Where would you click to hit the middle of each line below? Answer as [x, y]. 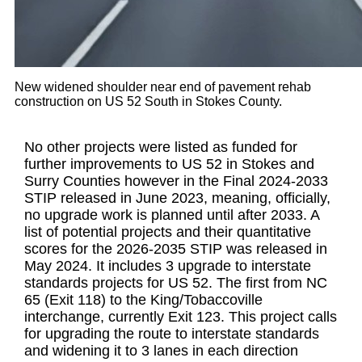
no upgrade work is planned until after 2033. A [172, 215]
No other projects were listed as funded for [161, 147]
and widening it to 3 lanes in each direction [162, 351]
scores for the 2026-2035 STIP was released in [176, 249]
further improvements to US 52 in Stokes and [170, 164]
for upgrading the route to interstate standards [172, 334]
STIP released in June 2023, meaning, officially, [178, 198]
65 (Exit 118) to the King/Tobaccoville [144, 300]
